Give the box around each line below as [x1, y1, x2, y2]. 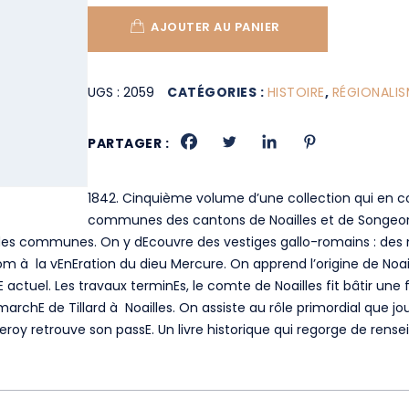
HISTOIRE [267, 83, 325, 101]
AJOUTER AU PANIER [151, 18, 280, 36]
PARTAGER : [88, 134, 170, 152]
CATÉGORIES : [167, 83, 267, 101]
